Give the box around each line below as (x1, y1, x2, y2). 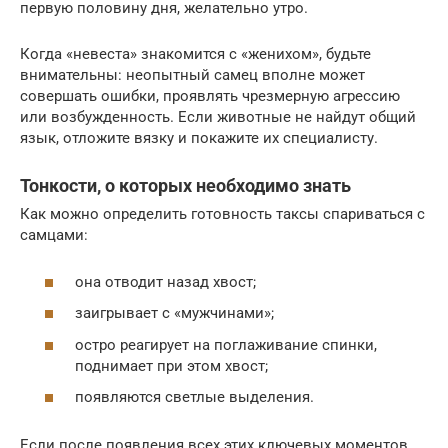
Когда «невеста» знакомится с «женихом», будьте (20, 45, 371, 64)
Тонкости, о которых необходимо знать (20, 175, 351, 197)
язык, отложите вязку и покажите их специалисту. (20, 129, 378, 148)
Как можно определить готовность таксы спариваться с (20, 205, 425, 224)
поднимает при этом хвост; (75, 356, 268, 375)
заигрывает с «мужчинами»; (75, 304, 274, 323)
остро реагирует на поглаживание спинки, (75, 335, 377, 354)
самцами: (20, 226, 88, 245)
